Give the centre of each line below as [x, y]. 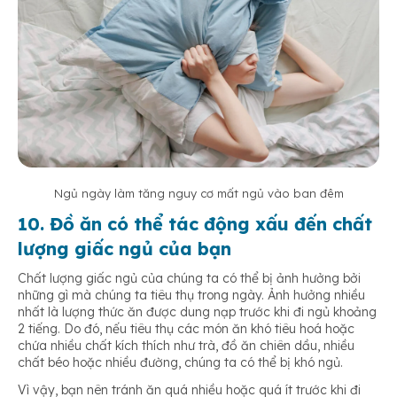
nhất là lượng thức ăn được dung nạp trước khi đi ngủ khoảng [197, 311]
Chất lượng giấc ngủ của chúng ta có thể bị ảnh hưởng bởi [189, 278]
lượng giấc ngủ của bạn [125, 248]
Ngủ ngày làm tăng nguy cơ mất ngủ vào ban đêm [198, 193]
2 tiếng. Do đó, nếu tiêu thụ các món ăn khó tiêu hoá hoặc [186, 328]
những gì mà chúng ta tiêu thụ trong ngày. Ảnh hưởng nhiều [191, 295]
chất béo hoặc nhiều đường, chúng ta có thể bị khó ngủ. [180, 362]
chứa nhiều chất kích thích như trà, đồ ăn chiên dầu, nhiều [186, 345]
